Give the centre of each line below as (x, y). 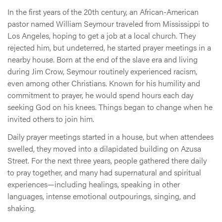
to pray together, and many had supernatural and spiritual (104, 172)
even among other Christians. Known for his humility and (104, 83)
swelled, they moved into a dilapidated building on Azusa (104, 149)
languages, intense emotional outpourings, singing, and (102, 196)
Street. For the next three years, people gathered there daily (107, 161)
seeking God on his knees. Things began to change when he (110, 107)
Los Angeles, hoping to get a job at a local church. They (102, 36)
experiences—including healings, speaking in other (94, 184)
